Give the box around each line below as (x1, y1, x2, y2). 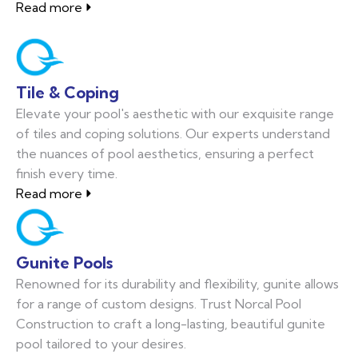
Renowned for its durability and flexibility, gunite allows (16, 275, 339, 292)
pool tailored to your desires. (16, 335, 186, 352)
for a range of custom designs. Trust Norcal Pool (16, 295, 301, 312)
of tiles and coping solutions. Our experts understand (16, 125, 330, 141)
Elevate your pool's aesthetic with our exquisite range (16, 105, 334, 121)
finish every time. (16, 165, 117, 181)
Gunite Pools (16, 252, 113, 272)
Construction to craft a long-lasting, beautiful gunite (16, 315, 325, 332)
